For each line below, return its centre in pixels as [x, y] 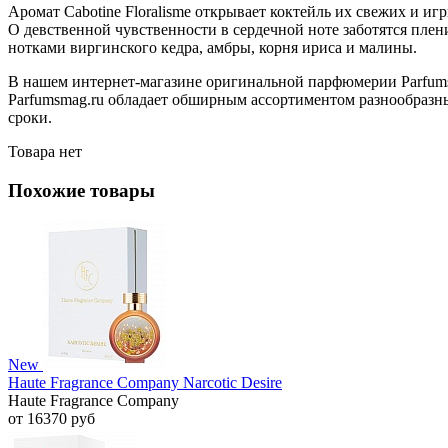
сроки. [30, 117]
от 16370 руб [51, 419]
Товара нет [45, 151]
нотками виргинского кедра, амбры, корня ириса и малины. [212, 47]
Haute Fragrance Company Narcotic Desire [145, 383]
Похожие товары [81, 190]
